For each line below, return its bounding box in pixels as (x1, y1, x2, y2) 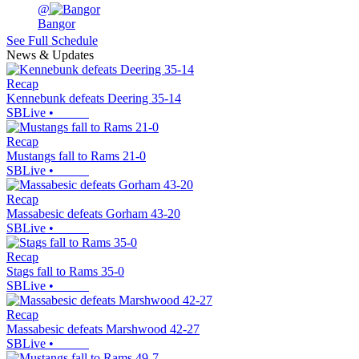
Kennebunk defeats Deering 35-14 (6, 91, 181, 105)
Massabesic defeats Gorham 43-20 (6, 206, 180, 220)
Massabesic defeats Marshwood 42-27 (6, 321, 200, 336)
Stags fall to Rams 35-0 (6, 264, 124, 278)
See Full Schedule (6, 33, 98, 47)
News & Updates (6, 47, 94, 62)
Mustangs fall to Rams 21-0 (6, 148, 146, 163)
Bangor (38, 16, 75, 30)
